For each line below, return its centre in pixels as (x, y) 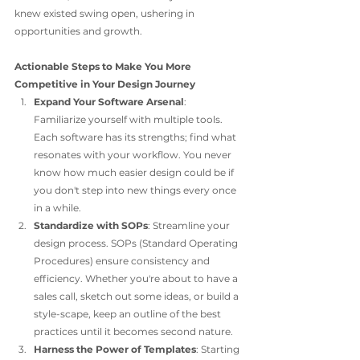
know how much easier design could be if (135, 172)
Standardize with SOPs (91, 225)
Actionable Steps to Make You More (104, 66)
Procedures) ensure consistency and (123, 261)
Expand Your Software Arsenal (109, 102)
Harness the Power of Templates (115, 349)
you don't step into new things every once (136, 190)
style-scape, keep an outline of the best (129, 314)
